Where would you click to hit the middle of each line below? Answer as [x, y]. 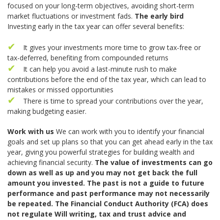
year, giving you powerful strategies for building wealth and [101, 152]
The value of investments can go [154, 162]
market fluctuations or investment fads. [71, 16]
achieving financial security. [51, 162]
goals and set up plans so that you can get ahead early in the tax [110, 141]
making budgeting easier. [47, 111]
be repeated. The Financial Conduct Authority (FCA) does [108, 203]
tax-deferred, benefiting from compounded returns [88, 57]
